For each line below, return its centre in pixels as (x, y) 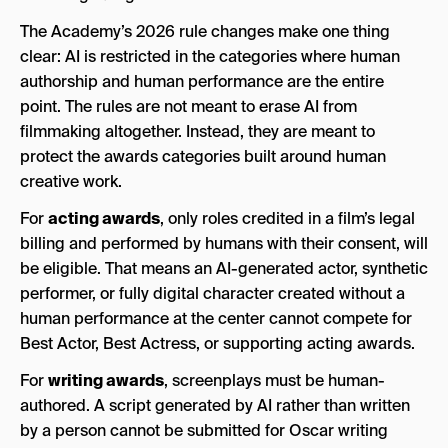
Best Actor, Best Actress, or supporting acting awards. (217, 343)
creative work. (71, 181)
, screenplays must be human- (274, 380)
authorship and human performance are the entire (202, 81)
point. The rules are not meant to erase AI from (188, 106)
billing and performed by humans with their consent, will (224, 243)
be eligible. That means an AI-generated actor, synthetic (224, 268)
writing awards (106, 380)
